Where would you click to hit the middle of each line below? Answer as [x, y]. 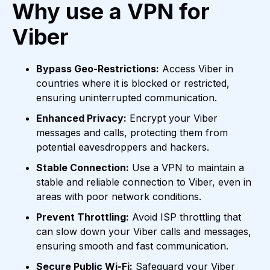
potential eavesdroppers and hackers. [123, 147]
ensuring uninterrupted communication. [127, 98]
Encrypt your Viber [172, 118]
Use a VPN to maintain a [187, 168]
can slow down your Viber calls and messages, [144, 232]
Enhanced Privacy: [81, 118]
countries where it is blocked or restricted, [133, 83]
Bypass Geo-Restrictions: [98, 69]
